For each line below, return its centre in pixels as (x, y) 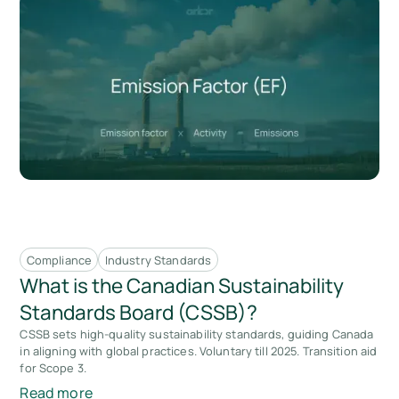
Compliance (59, 260)
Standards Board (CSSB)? (139, 312)
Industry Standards (158, 260)
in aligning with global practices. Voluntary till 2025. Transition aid (199, 350)
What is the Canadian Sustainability (182, 285)
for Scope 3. (53, 367)
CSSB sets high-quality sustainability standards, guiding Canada (197, 334)
